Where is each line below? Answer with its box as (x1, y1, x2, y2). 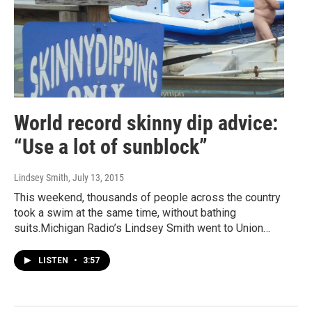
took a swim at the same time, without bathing (14, 206, 236, 220)
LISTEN (38, 256, 70, 266)
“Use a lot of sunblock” (14, 134, 208, 159)
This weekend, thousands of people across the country (14, 191, 281, 205)
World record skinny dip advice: (14, 111, 278, 136)
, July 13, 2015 (68, 172, 124, 184)
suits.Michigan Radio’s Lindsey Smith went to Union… (14, 221, 270, 235)
